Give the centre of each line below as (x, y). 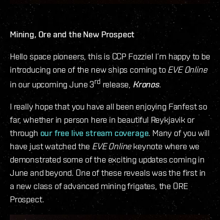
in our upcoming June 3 (52, 84)
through (25, 133)
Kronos (146, 84)
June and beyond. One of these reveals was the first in (108, 173)
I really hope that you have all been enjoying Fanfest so (109, 107)
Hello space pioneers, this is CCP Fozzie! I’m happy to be (110, 56)
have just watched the (51, 146)
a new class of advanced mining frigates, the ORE (99, 186)
